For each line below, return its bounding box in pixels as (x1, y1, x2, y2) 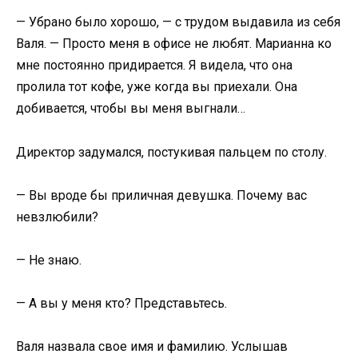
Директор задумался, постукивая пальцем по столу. (16, 144, 327, 160)
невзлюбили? (16, 209, 98, 225)
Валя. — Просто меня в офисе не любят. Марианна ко (16, 36, 332, 52)
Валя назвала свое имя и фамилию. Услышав (16, 339, 288, 355)
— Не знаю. (16, 252, 82, 268)
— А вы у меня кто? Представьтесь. (16, 296, 227, 312)
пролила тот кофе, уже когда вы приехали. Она (16, 79, 297, 95)
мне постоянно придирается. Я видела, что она (16, 58, 292, 74)
